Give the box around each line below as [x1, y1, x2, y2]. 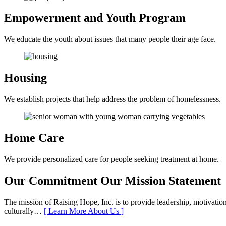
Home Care [4, 131, 64, 145]
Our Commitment [4, 174, 100, 187]
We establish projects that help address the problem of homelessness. [4, 95, 221, 104]
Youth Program [105, 11, 186, 25]
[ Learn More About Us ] [44, 206, 124, 215]
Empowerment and [4, 11, 105, 25]
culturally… [4, 206, 44, 215]
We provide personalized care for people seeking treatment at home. [4, 154, 219, 163]
